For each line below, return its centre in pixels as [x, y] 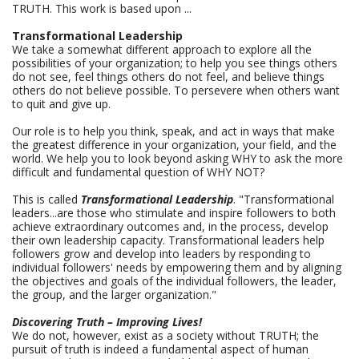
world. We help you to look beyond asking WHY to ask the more [177, 158]
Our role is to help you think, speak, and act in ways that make [173, 131]
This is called [46, 199]
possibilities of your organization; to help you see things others [175, 63]
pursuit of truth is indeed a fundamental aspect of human [160, 349]
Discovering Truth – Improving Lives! [107, 322]
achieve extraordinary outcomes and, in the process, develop [170, 226]
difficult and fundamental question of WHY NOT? [138, 172]
